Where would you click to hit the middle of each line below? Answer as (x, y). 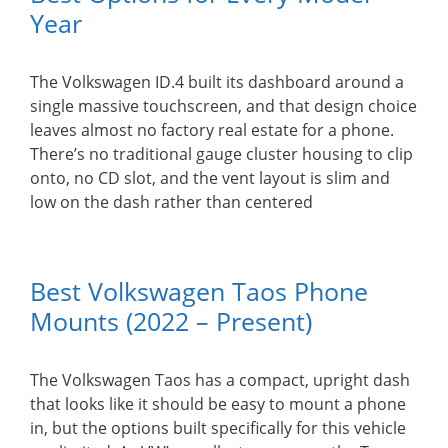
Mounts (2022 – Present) (171, 321)
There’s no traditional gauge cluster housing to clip (221, 154)
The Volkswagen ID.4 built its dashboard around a (217, 82)
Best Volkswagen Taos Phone (199, 291)
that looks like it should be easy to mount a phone (218, 404)
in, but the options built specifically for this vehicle (218, 428)
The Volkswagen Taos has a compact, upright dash (220, 380)
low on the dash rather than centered (171, 202)
